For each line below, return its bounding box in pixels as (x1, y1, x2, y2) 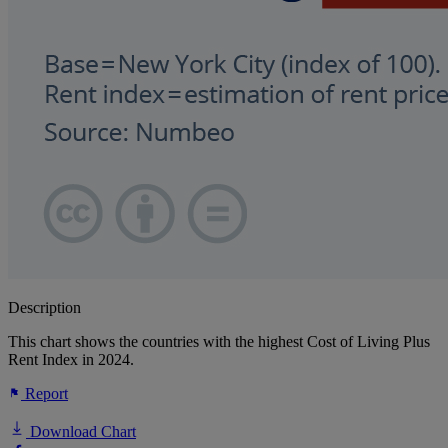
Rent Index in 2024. (8, 351, 134, 369)
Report (21, 385, 68, 403)
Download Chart (26, 423, 136, 441)
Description (8, 299, 81, 317)
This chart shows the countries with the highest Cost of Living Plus (8, 333, 430, 351)
